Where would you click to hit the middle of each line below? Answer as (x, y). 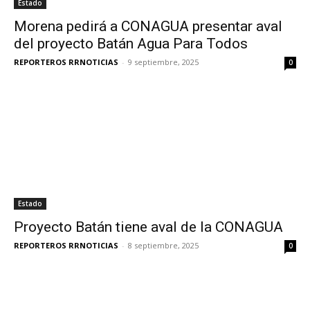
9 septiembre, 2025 (163, 62)
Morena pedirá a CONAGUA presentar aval (148, 27)
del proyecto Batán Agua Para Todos (131, 44)
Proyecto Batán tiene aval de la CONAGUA (148, 227)
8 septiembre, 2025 (163, 246)
